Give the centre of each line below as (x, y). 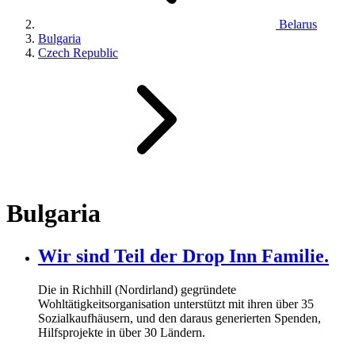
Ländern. (181, 332)
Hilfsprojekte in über (91, 332)
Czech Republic (78, 53)
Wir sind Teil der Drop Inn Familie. (183, 256)
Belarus (296, 25)
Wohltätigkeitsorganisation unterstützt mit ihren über (170, 303)
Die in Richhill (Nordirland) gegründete (137, 289)
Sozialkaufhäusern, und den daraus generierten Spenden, (179, 318)
